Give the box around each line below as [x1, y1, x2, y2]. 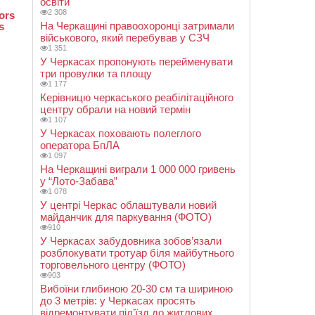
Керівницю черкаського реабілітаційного [40, 91, 233, 103]
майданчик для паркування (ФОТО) [40, 211, 212, 223]
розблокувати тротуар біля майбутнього [40, 247, 234, 259]
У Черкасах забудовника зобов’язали [40, 235, 221, 247]
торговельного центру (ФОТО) [40, 259, 186, 271]
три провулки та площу [40, 67, 152, 79]
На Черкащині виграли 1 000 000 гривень [40, 163, 236, 175]
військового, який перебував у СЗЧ [40, 32, 210, 44]
